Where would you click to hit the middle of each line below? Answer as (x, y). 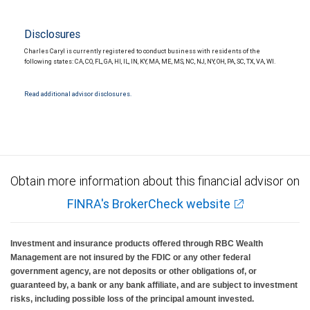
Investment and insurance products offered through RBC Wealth (137, 244)
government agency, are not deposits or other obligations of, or (134, 272)
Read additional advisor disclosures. (78, 94)
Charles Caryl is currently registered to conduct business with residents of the (142, 52)
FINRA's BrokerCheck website (148, 204)
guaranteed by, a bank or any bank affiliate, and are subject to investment (154, 285)
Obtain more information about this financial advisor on (155, 181)
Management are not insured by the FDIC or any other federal (130, 258)
